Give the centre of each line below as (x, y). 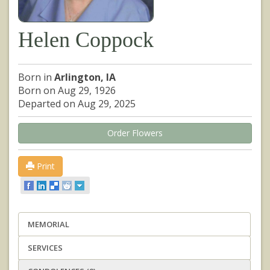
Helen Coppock (86, 39)
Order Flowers (135, 133)
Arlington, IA (85, 77)
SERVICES (45, 248)
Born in (36, 77)
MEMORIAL (49, 224)
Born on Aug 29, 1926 (67, 90)
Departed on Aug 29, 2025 (77, 103)
